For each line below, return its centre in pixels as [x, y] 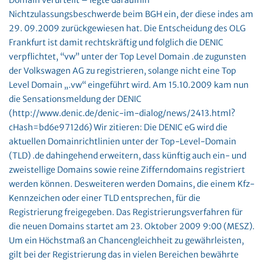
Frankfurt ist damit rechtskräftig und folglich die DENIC [116, 42]
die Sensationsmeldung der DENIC [75, 99]
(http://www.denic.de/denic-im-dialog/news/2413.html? [122, 113]
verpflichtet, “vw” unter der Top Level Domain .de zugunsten [128, 57]
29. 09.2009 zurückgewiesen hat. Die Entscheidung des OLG [127, 28]
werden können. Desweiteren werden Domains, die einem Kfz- [132, 184]
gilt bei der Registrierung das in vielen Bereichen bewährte [124, 255]
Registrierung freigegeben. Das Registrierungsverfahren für [126, 212]
